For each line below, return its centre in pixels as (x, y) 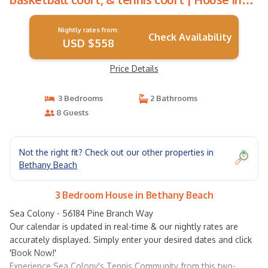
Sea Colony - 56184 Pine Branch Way (81, 213)
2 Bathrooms (173, 98)
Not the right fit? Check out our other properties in (116, 152)
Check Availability (190, 37)
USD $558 (88, 43)
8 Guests (71, 112)
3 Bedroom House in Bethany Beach (134, 195)
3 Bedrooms (78, 98)
